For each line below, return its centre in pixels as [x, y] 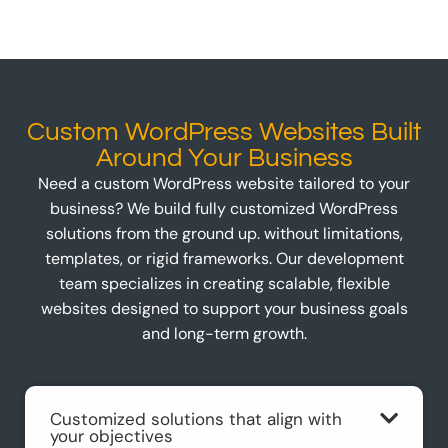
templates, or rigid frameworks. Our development [224, 259]
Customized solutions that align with [196, 418]
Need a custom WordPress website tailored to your [224, 184]
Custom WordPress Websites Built [224, 132]
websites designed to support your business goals [224, 309]
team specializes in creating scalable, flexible [224, 284]
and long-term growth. [224, 334]
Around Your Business [224, 158]
